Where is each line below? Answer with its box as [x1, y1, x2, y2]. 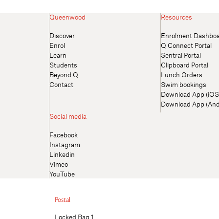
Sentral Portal [161, 51, 201, 59]
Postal [55, 196, 70, 203]
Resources [161, 13, 192, 21]
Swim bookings [161, 80, 206, 88]
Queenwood [49, 13, 86, 21]
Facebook [49, 131, 78, 139]
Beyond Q [49, 70, 78, 79]
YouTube [49, 170, 75, 178]
